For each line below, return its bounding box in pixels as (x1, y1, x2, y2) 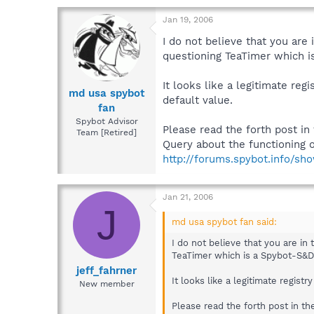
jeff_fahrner (76, 264, 137, 278)
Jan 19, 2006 (163, 14, 213, 25)
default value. (163, 93, 233, 107)
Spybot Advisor (75, 116, 138, 127)
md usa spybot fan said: (172, 216, 277, 227)
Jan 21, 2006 (163, 191, 213, 202)
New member (78, 279, 135, 289)
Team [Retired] (76, 128, 137, 138)
